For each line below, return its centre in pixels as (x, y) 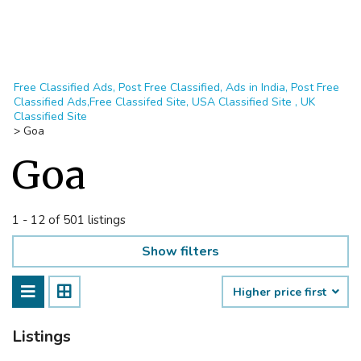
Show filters (180, 251)
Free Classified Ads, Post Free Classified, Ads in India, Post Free (176, 87)
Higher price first (281, 292)
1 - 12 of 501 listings (69, 220)
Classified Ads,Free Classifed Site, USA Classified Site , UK (164, 102)
